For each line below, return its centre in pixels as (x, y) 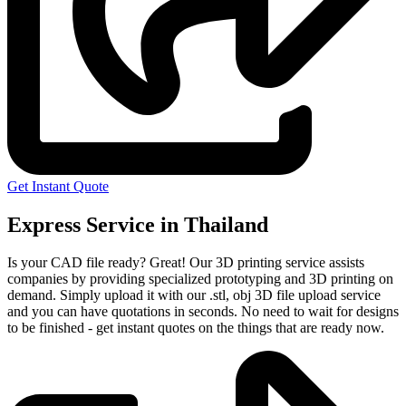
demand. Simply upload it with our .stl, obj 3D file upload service (194, 295)
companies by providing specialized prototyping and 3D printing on (200, 279)
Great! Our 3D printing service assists (257, 263)
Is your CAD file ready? (78, 263)
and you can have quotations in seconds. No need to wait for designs (203, 312)
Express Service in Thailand (138, 224)
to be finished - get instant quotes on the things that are (164, 328)
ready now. (353, 328)
